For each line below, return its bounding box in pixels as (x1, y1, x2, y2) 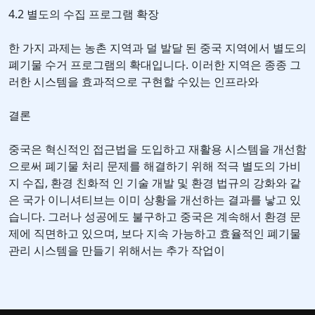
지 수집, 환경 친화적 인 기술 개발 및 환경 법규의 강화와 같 (8, 175, 301, 191)
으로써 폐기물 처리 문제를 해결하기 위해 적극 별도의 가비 (8, 158, 301, 174)
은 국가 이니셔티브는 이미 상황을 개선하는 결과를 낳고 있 (8, 192, 301, 208)
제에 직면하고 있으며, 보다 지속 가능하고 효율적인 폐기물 (8, 226, 301, 242)
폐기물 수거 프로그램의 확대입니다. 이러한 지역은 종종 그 (8, 57, 301, 73)
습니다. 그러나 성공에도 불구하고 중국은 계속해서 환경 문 (8, 209, 301, 225)
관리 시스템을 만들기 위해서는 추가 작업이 (8, 243, 225, 259)
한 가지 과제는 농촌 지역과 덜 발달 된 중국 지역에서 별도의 (8, 40, 307, 56)
